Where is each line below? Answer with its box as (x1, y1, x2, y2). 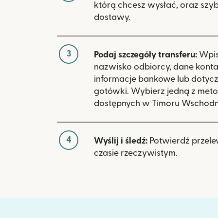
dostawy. (94, 13, 130, 21)
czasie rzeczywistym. (94, 148, 178, 157)
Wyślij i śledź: (94, 136, 147, 145)
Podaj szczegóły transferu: (94, 50, 197, 59)
